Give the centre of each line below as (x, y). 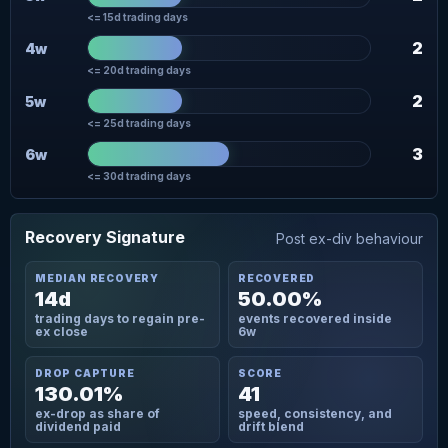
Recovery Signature (105, 237)
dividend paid (78, 426)
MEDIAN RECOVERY (97, 278)
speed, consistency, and (314, 413)
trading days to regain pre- (120, 318)
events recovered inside (314, 318)
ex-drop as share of (97, 413)
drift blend (270, 426)
